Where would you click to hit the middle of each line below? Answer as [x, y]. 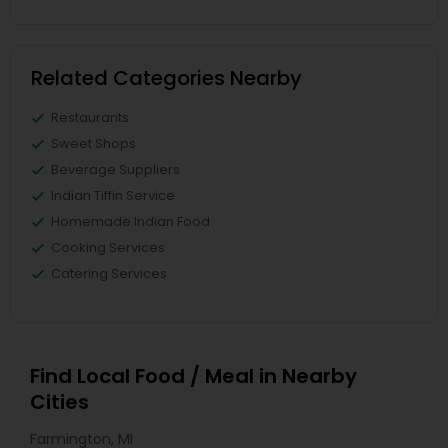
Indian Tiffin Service [113, 195]
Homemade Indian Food [130, 221]
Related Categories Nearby [166, 78]
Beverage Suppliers [115, 169]
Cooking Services [108, 247]
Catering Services [109, 273]
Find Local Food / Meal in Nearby [193, 376]
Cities [59, 402]
